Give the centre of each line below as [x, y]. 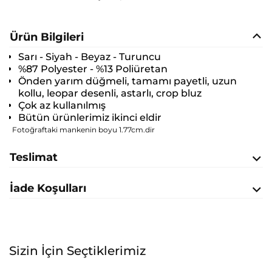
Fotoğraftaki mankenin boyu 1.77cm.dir [83, 130]
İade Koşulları [48, 189]
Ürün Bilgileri [47, 37]
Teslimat [34, 158]
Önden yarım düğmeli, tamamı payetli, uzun [127, 81]
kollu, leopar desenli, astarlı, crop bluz [110, 93]
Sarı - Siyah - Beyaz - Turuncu [90, 57]
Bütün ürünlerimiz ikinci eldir [90, 118]
